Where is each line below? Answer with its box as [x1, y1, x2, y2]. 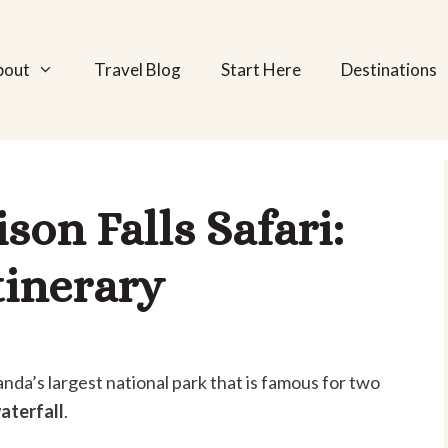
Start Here [220, 59, 301, 80]
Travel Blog [93, 59, 181, 80]
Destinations [340, 59, 437, 80]
